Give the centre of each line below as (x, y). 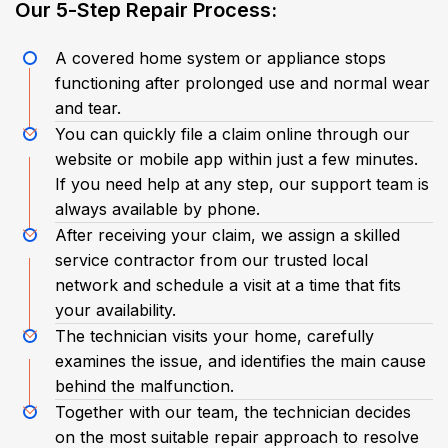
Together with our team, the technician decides (233, 411)
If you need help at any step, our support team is (242, 183)
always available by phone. (157, 208)
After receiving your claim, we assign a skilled (227, 234)
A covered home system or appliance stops (220, 57)
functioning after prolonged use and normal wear (242, 82)
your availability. (115, 309)
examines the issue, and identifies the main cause (240, 360)
